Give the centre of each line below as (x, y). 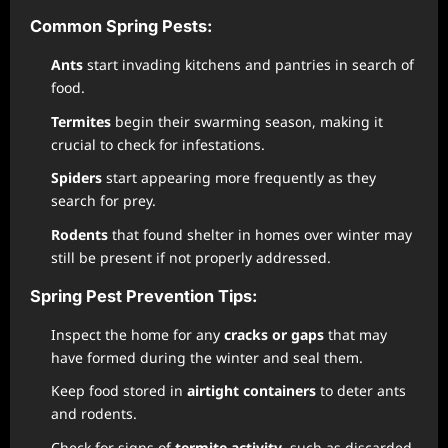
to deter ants (361, 391)
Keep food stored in (119, 391)
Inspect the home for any (137, 334)
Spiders (76, 178)
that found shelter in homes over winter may (260, 234)
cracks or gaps (274, 334)
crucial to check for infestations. (158, 144)
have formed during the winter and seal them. (207, 357)
